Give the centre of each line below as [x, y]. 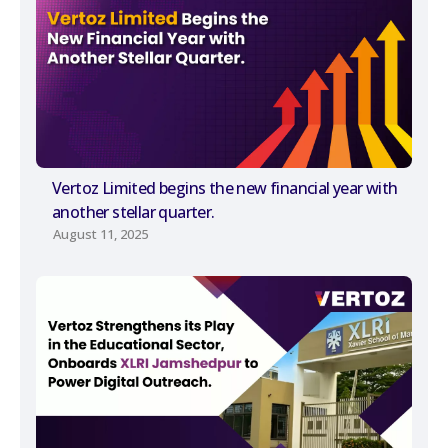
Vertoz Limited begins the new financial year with [225, 187]
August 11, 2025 [100, 233]
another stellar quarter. [133, 211]
